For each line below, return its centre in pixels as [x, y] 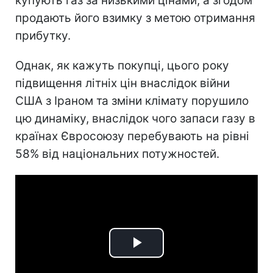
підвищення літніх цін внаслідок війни [122, 83]
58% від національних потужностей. [117, 154]
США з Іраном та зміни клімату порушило [132, 101]
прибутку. [43, 35]
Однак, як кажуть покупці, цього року [122, 65]
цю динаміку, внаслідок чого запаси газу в [135, 118]
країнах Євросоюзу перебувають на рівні [132, 136]
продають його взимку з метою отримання [135, 18]
